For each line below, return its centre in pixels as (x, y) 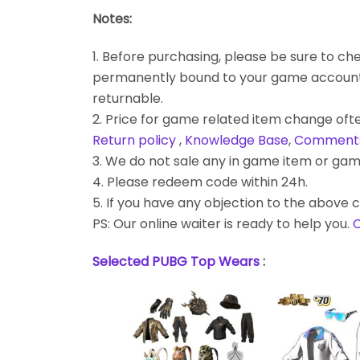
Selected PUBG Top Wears (178, 261)
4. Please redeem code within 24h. (200, 182)
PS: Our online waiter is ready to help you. (223, 223)
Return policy (134, 140)
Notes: (112, 19)
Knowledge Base (237, 140)
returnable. (128, 98)
